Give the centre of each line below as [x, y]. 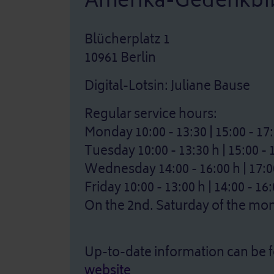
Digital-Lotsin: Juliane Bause [167, 86]
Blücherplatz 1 [127, 39]
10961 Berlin [120, 58]
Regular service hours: [151, 114]
